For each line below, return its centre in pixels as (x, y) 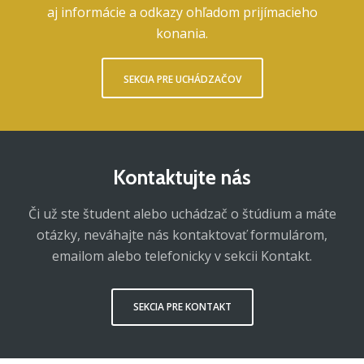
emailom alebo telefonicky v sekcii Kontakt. (182, 256)
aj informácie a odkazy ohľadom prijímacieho (182, 12)
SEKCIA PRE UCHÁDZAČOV (182, 79)
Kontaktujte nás (182, 177)
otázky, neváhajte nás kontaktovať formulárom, (182, 235)
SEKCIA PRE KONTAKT (182, 307)
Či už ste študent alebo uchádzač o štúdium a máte (182, 214)
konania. (182, 33)
